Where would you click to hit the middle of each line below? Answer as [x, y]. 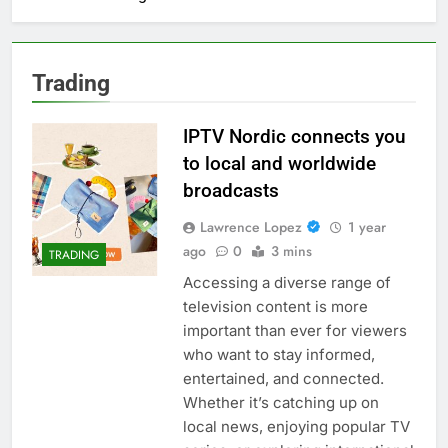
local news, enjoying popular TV [296, 426]
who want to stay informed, [278, 354]
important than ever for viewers [294, 330]
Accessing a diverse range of [286, 282]
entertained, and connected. [283, 378]
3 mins [291, 250]
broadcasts [230, 190]
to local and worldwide [279, 163]
